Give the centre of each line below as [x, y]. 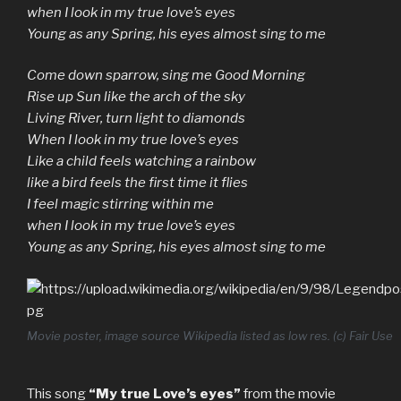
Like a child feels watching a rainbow [141, 162]
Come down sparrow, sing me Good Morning [166, 76]
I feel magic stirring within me [120, 205]
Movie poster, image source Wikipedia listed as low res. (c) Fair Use [210, 336]
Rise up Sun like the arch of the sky [136, 97]
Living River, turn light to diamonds [136, 119]
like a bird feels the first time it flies [137, 183]
